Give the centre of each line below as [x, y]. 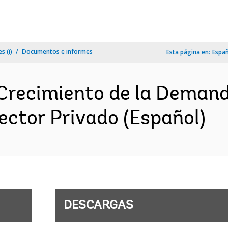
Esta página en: [188, 52]
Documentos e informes [57, 52]
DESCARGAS [98, 206]
